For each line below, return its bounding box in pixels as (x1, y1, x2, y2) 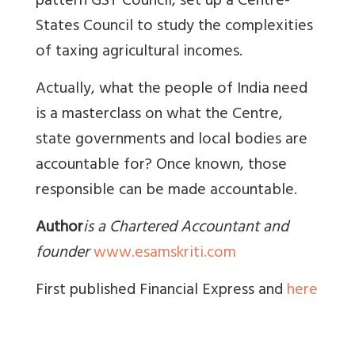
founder (36, 239, 90, 269)
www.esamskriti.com (94, 239, 236, 269)
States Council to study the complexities (36, 12, 313, 42)
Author (36, 213, 83, 243)
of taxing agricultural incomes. (36, 37, 242, 67)
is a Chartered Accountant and (83, 213, 288, 243)
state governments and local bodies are (36, 125, 307, 155)
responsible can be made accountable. (36, 176, 297, 206)
